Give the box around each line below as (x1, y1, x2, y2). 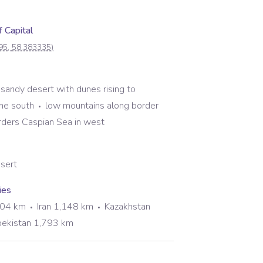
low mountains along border (45, 99, 159, 112)
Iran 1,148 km (37, 200, 93, 213)
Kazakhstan (104, 200, 150, 213)
